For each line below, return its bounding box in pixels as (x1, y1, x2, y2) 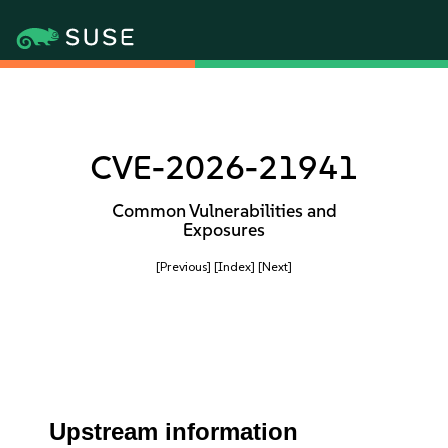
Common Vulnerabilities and (111, 200, 337, 222)
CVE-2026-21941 (90, 148, 358, 187)
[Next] (258, 259, 292, 274)
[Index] (214, 259, 255, 274)
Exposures (183, 219, 265, 241)
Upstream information (49, 418, 299, 445)
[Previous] (156, 259, 211, 274)
